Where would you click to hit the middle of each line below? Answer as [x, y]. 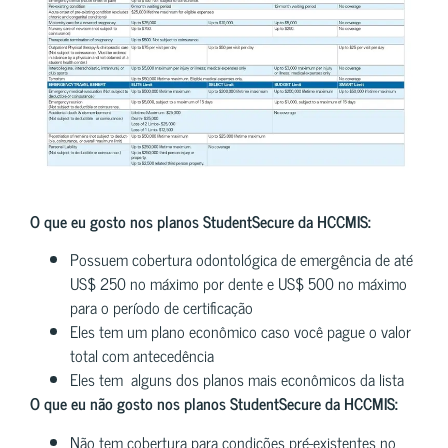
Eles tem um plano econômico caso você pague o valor [240, 331]
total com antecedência [142, 355]
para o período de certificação [161, 307]
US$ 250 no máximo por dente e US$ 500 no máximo [238, 283]
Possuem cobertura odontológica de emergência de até [241, 259]
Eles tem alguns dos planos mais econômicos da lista [237, 379]
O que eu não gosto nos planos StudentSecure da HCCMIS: [214, 403]
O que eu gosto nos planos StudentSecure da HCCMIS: [200, 220]
